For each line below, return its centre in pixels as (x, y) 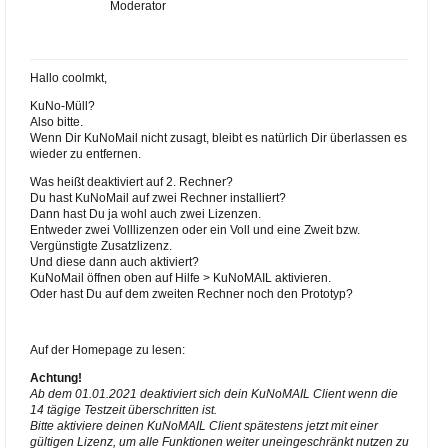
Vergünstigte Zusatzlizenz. (100, 246)
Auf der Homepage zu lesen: (107, 350)
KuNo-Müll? (62, 106)
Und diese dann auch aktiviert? (114, 262)
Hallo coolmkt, (68, 78)
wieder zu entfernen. (85, 154)
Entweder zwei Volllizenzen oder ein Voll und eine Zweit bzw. (194, 230)
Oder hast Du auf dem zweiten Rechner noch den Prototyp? (191, 294)
